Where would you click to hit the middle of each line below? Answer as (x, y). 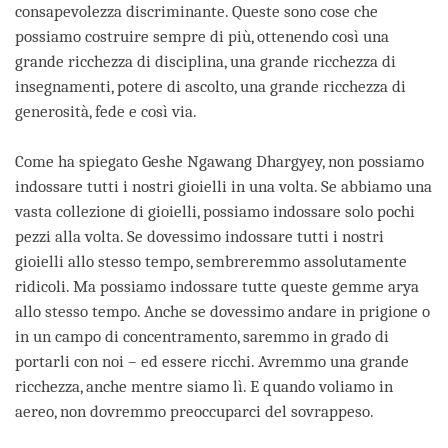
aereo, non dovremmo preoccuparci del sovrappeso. (194, 411)
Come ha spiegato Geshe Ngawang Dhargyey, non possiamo (219, 161)
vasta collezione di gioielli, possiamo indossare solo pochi (215, 211)
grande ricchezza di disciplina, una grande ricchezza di (205, 61)
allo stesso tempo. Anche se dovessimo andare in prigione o (222, 311)
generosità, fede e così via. (106, 111)
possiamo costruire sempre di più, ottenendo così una (202, 36)
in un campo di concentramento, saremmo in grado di (202, 336)
